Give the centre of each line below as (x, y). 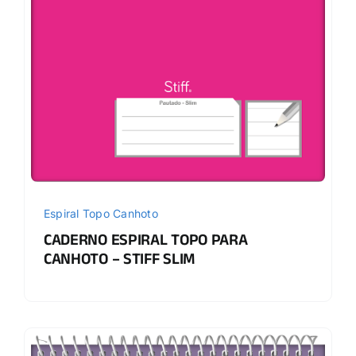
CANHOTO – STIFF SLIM (119, 261)
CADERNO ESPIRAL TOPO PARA (145, 242)
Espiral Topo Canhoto (101, 214)
